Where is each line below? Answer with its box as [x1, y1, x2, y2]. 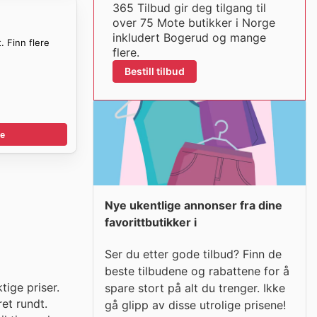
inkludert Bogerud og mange [112, 30, 266, 45]
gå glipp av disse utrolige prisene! [105, 297, 286, 312]
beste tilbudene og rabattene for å [105, 263, 289, 278]
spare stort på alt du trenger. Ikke [105, 280, 285, 295]
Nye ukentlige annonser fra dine [105, 198, 282, 212]
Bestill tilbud [124, 65, 185, 77]
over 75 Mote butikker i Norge [112, 16, 275, 30]
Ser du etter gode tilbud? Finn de [105, 246, 282, 261]
